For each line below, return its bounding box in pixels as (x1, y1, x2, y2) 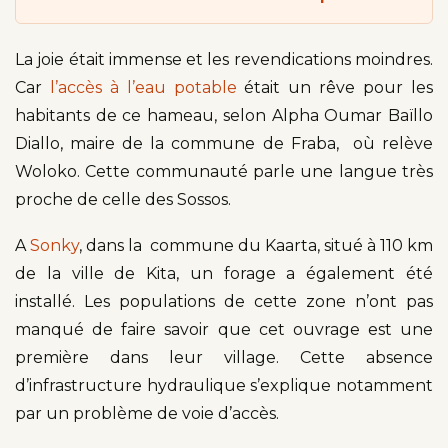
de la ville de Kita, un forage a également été (15, 263, 433, 283)
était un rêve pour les (244, 77, 434, 97)
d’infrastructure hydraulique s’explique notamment (15, 375, 433, 395)
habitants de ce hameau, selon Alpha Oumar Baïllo (15, 105, 433, 125)
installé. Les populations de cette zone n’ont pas (15, 291, 433, 311)
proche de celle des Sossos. (15, 189, 235, 209)
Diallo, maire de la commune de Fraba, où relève (15, 133, 433, 153)
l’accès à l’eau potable (49, 77, 245, 97)
